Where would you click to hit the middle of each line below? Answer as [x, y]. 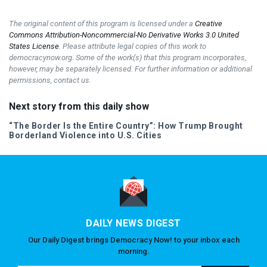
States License [34, 46]
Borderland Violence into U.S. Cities [85, 135]
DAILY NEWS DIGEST [133, 223]
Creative [209, 23]
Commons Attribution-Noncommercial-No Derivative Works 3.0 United [124, 35]
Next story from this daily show [79, 106]
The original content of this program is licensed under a [102, 23]
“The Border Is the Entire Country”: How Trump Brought [126, 125]
